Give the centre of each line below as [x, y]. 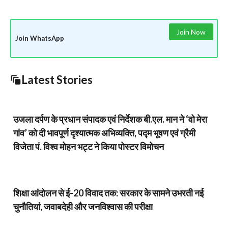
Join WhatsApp [39, 38]
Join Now [191, 32]
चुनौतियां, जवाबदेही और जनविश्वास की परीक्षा [83, 207]
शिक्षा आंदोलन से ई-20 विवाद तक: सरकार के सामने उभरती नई [108, 193]
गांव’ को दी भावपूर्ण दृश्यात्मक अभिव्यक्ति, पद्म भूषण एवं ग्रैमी [104, 133]
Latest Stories [57, 80]
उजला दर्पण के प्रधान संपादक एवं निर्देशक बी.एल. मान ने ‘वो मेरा [110, 119]
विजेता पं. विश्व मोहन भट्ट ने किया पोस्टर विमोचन [89, 147]
